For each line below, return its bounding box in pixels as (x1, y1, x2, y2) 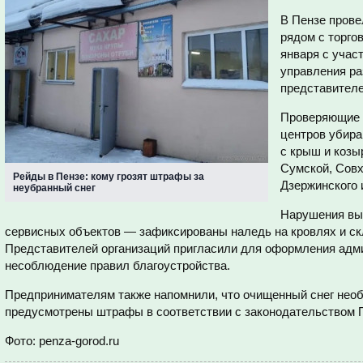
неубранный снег (13, 182, 96, 194)
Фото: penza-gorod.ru (5, 334, 119, 348)
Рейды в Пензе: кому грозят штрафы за (13, 171, 204, 182)
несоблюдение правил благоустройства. (5, 258, 230, 272)
